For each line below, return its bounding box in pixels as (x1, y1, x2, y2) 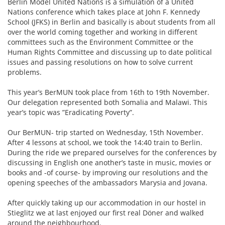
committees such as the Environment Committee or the (8, 37, 193, 47)
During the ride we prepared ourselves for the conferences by (8, 148, 216, 157)
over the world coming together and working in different (8, 27, 197, 37)
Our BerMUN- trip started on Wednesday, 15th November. (8, 128, 203, 137)
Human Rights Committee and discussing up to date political (8, 47, 212, 57)
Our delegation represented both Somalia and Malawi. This (8, 97, 207, 107)
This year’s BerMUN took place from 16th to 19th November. (8, 87, 209, 97)
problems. (8, 67, 42, 77)
